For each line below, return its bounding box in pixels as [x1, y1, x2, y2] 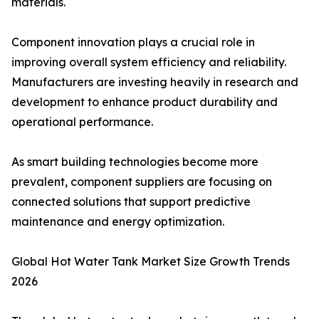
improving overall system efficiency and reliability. [11, 55, 286, 70]
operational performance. [11, 115, 153, 130]
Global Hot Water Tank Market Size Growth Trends [11, 254, 290, 269]
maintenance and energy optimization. [11, 214, 224, 229]
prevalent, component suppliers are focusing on [11, 174, 272, 189]
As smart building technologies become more [11, 155, 258, 169]
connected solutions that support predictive [11, 194, 251, 209]
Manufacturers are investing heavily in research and [11, 75, 298, 90]
